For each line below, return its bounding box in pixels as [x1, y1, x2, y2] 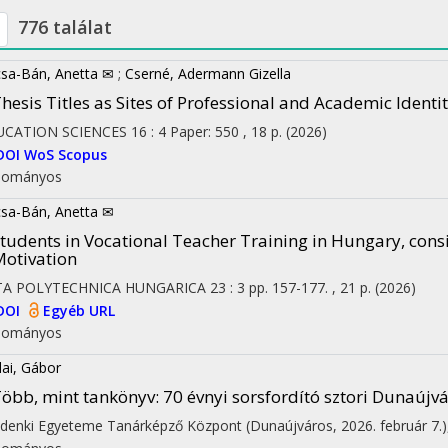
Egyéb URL [43, 300, 115, 320]
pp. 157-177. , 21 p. [249, 277, 375, 297]
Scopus [58, 145, 107, 164]
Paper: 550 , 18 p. [170, 122, 286, 141]
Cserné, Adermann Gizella [125, 64, 291, 83]
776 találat [18, 14, 112, 39]
